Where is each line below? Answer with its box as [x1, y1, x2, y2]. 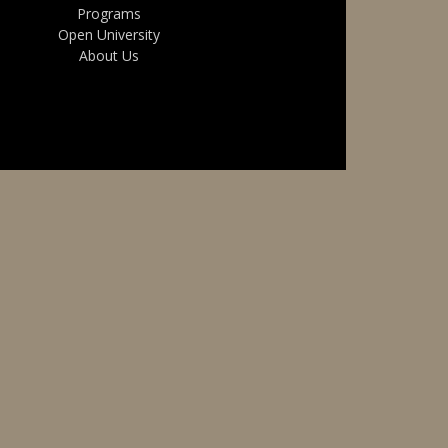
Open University [57, 25, 160, 44]
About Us [78, 46, 139, 65]
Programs [76, 4, 141, 23]
